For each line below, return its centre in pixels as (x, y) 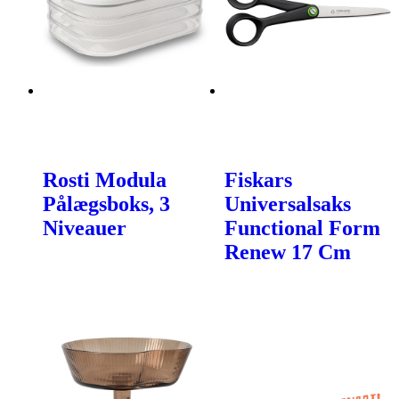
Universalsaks (287, 204)
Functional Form (302, 228)
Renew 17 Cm (287, 252)
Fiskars (258, 179)
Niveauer (85, 228)
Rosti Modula (105, 179)
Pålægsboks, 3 (106, 204)
